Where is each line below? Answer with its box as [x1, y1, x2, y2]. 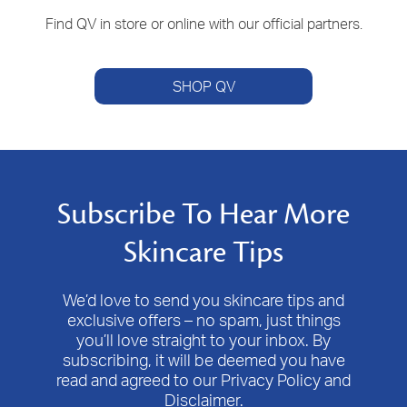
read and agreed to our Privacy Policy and [56, 370, 351, 391]
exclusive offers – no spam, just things [66, 310, 341, 331]
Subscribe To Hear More [57, 195, 350, 234]
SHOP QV [172, 76, 235, 95]
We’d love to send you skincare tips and [63, 290, 344, 311]
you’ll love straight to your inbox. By [76, 330, 331, 351]
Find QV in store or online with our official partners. [45, 15, 362, 34]
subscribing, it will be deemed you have [62, 350, 345, 371]
